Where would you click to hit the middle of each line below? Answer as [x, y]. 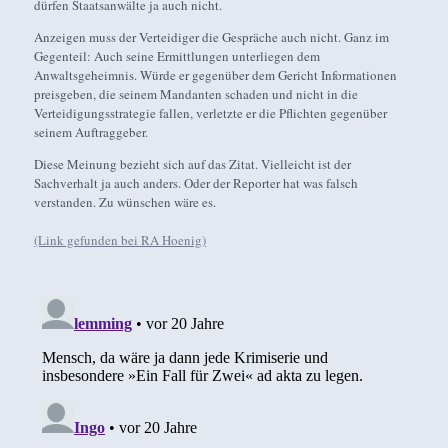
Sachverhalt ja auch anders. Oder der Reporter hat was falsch [196, 183]
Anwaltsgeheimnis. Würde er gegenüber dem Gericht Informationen [216, 75]
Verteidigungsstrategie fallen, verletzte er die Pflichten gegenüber [211, 113]
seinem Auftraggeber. [91, 132]
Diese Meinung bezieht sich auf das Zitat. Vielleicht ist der [193, 164]
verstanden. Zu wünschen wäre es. [125, 202]
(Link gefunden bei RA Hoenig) [120, 240]
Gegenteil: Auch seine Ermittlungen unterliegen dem [177, 56]
